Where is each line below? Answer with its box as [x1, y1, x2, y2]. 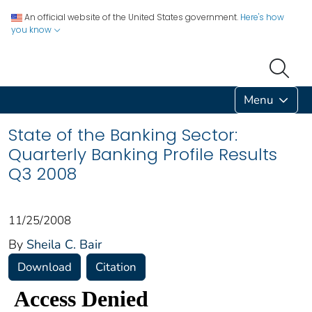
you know [11, 24, 54, 36]
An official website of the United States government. [24, 11, 238, 23]
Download [17, 258, 72, 275]
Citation [95, 258, 136, 275]
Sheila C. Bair [26, 235, 102, 253]
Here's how [240, 11, 284, 23]
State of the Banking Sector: [8, 123, 237, 146]
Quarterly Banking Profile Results [8, 142, 277, 166]
